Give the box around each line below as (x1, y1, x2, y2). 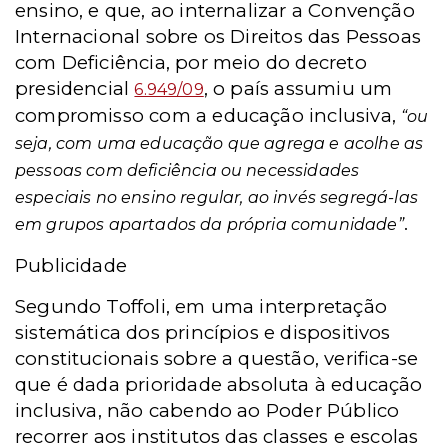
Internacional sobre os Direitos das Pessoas (15, 24, 422, 48)
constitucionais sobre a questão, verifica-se (15, 346, 419, 370)
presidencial (15, 76, 135, 100)
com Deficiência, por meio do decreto (15, 50, 367, 74)
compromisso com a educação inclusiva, (15, 103, 402, 127)
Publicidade (15, 253, 128, 277)
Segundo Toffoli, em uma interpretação (15, 294, 387, 318)
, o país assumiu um (203, 76, 393, 100)
